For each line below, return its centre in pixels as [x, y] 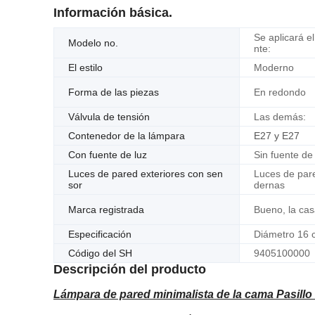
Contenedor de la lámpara [127, 136]
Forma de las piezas [114, 92]
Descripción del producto [130, 269]
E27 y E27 [277, 136]
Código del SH [100, 253]
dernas [269, 185]
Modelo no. [93, 43]
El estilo [85, 67]
